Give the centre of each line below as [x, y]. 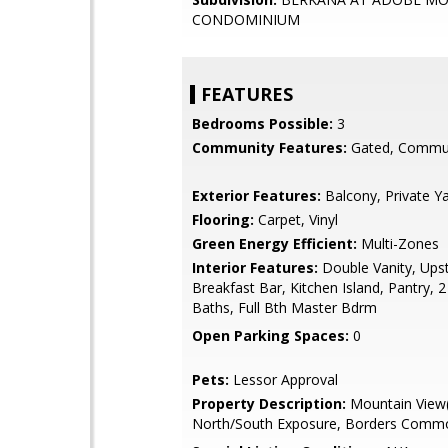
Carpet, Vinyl [296, 219]
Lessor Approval [283, 379]
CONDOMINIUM [246, 19]
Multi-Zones [398, 243]
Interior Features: [255, 267]
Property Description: [269, 403]
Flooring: [223, 219]
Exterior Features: [256, 195]
